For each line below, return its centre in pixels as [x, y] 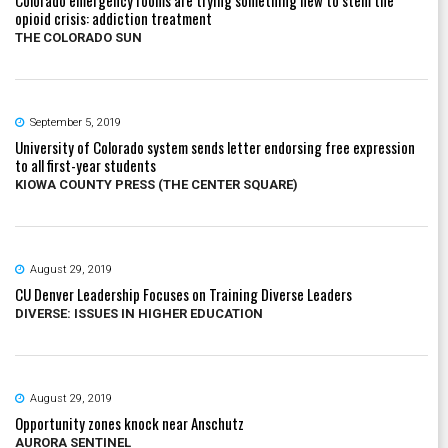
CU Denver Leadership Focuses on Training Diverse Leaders [183, 293]
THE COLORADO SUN [78, 37]
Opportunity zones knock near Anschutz [129, 422]
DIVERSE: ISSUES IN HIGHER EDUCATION [139, 313]
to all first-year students [85, 164]
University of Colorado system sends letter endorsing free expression [215, 146]
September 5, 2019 [75, 122]
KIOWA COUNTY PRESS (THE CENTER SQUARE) [156, 184]
